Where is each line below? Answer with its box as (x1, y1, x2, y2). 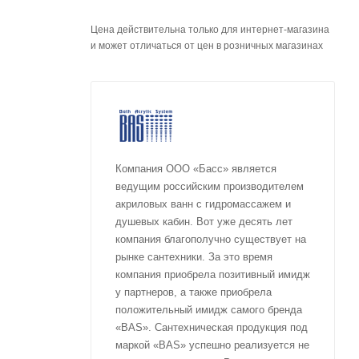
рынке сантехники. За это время (115, 250, 272, 263)
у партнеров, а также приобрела (115, 285, 272, 298)
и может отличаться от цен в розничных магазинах (91, 39, 323, 51)
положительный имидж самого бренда (115, 303, 302, 316)
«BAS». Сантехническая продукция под (115, 321, 308, 333)
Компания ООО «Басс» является (115, 162, 276, 175)
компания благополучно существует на (115, 232, 306, 245)
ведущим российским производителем (115, 179, 304, 192)
